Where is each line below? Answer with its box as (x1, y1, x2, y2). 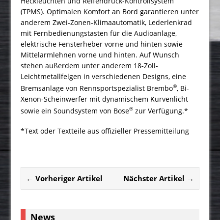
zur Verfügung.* (133, 106, 189, 115)
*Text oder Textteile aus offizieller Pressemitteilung (21, 126, 190, 136)
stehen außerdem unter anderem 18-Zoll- (21, 60, 159, 70)
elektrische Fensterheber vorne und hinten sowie (21, 39, 183, 49)
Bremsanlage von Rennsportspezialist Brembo (21, 83, 173, 93)
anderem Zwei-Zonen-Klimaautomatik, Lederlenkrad (21, 17, 192, 27)
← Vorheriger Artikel (26, 173, 103, 184)
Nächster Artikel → (123, 173, 194, 184)
